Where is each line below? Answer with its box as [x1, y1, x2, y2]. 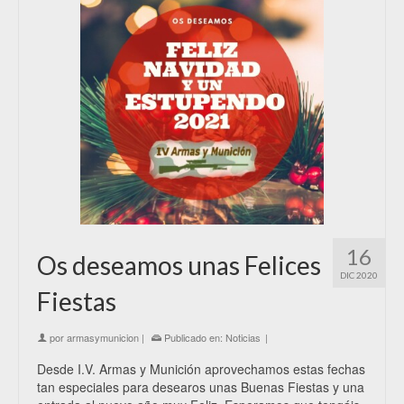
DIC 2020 [340, 270, 378, 280]
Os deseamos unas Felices [37, 250, 321, 280]
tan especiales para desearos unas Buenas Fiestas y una [37, 378, 364, 396]
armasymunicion [67, 330, 139, 344]
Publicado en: [161, 330, 225, 344]
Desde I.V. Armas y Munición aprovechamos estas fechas [37, 360, 365, 378]
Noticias [225, 330, 261, 344]
